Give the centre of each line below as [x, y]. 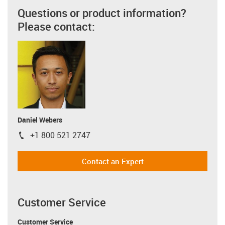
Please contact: [56, 26]
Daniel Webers [40, 120]
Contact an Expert [113, 161]
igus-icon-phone [45, 137]
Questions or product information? [102, 13]
